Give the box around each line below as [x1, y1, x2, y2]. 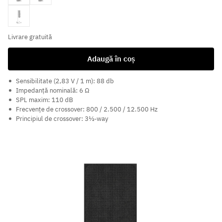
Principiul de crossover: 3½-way [16, 114, 108, 123]
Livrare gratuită [8, 33, 52, 42]
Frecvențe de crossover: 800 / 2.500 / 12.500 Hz [16, 105, 158, 114]
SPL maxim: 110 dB [16, 96, 73, 105]
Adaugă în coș [87, 54, 135, 64]
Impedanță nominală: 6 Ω [16, 86, 89, 95]
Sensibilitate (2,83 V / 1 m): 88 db [16, 77, 114, 86]
